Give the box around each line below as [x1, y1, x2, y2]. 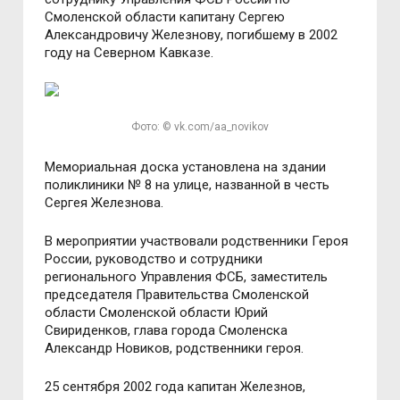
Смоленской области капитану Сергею [45, 9, 286, 25]
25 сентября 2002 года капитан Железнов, [45, 379, 306, 395]
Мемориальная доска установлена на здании [45, 159, 327, 175]
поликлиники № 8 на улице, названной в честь [45, 177, 330, 193]
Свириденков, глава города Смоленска [45, 322, 288, 338]
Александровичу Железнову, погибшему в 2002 [45, 27, 338, 43]
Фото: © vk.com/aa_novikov [131, 121, 269, 133]
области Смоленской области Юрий [45, 304, 269, 321]
